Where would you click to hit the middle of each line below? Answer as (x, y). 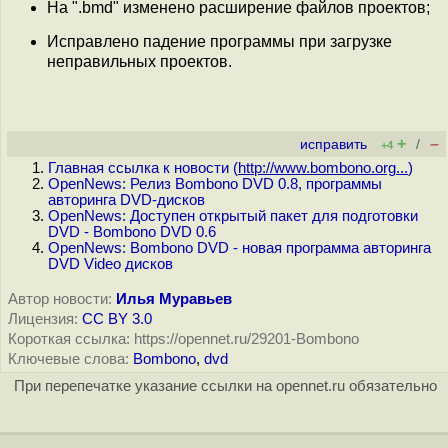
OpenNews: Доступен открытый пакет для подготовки (233, 216)
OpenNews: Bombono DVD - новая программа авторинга (239, 248)
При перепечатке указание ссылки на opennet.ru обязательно (225, 386)
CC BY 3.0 (117, 319)
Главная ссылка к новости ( (143, 168)
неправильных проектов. (139, 61)
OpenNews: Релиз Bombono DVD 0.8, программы (215, 184)
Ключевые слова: (68, 359)
